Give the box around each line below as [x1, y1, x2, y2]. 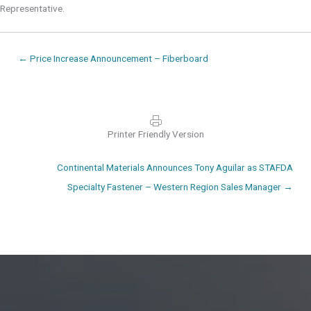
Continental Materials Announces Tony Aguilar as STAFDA [57, 161, 293, 173]
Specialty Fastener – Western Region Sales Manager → [67, 180, 293, 192]
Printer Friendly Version [107, 128, 204, 140]
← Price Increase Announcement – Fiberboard [18, 52, 208, 64]
